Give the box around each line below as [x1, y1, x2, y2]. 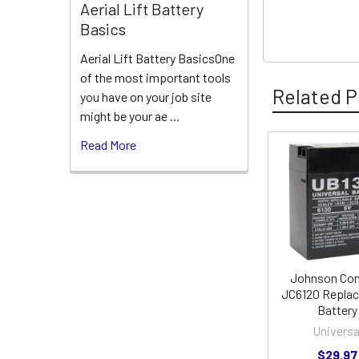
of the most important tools [80, 70, 231, 86]
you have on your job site [80, 89, 212, 105]
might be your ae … [80, 108, 180, 124]
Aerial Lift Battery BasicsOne [80, 50, 235, 67]
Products [263, 184, 345, 209]
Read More [80, 137, 136, 153]
